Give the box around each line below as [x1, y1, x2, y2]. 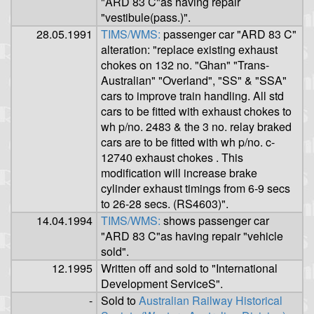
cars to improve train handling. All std [101, 88, 284, 104]
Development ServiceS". [101, 275, 223, 292]
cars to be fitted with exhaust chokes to [101, 103, 292, 120]
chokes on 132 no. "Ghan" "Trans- [101, 57, 269, 74]
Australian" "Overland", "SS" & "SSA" [101, 72, 287, 89]
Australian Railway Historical [139, 292, 282, 309]
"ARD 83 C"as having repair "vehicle [101, 228, 283, 245]
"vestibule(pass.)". [101, 9, 191, 26]
